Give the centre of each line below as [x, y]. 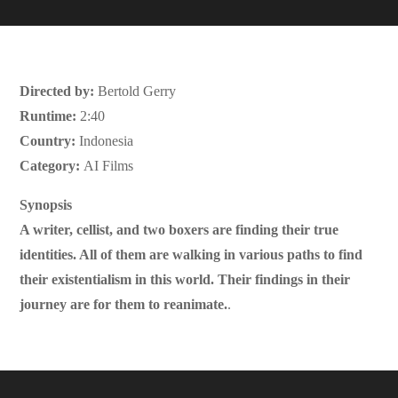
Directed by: [57, 92]
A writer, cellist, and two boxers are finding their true [179, 230]
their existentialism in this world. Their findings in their [185, 280]
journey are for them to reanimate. [124, 305]
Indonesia [105, 141]
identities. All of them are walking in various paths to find [191, 255]
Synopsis [46, 205]
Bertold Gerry [135, 92]
